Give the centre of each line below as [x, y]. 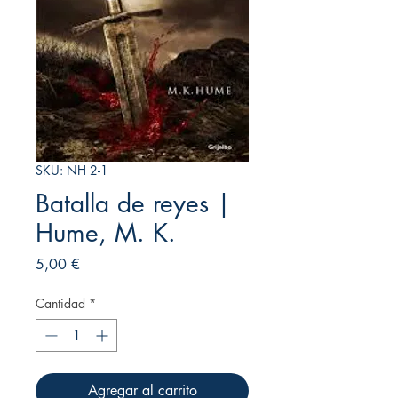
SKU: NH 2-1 [72, 170]
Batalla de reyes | [133, 203]
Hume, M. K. [106, 232]
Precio [98, 263]
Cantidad [60, 303]
